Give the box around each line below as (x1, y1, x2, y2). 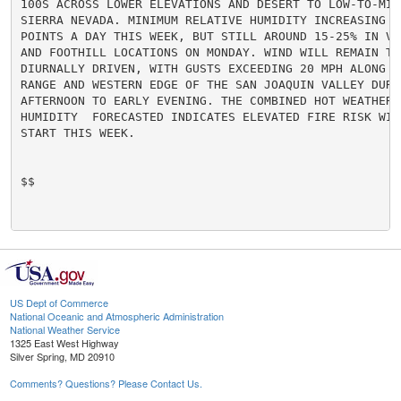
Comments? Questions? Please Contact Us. (10, 376, 202, 391)
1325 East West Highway (10, 336, 119, 351)
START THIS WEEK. (20, 125, 135, 140)
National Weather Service (10, 322, 120, 337)
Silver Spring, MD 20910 (10, 349, 115, 364)
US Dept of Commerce (10, 295, 108, 311)
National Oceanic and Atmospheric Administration (10, 309, 224, 324)
